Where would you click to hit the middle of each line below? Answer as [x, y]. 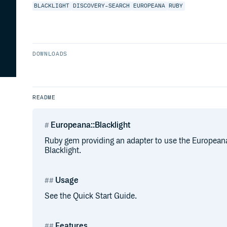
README [44, 98]
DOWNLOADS [50, 54]
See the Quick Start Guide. [91, 196]
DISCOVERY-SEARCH [102, 6]
